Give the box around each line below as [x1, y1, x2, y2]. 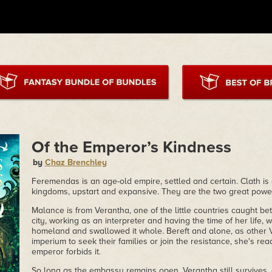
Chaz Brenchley [44, 157, 107, 168]
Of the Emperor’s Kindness [31, 137, 231, 157]
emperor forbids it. [31, 246, 101, 257]
